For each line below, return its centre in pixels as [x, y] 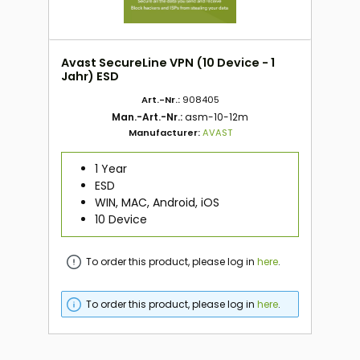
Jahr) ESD [90, 76]
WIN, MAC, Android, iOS [157, 202]
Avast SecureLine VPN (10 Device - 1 [168, 62]
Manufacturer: [165, 132]
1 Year [110, 168]
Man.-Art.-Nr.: [148, 117]
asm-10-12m [217, 117]
